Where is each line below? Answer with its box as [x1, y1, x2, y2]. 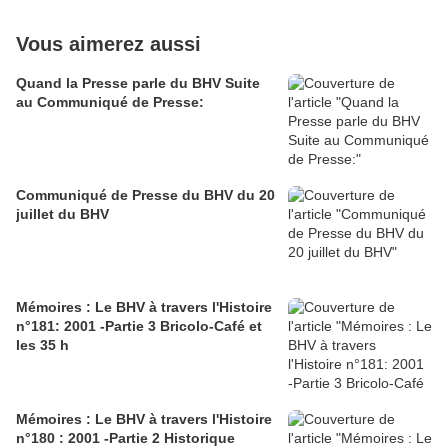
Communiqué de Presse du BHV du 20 [16, 187, 275, 204]
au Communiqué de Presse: [16, 94, 204, 111]
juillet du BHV [16, 206, 109, 223]
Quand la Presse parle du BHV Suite [16, 75, 260, 92]
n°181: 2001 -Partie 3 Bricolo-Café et [16, 318, 262, 335]
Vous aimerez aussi [16, 33, 201, 56]
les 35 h [16, 337, 69, 354]
